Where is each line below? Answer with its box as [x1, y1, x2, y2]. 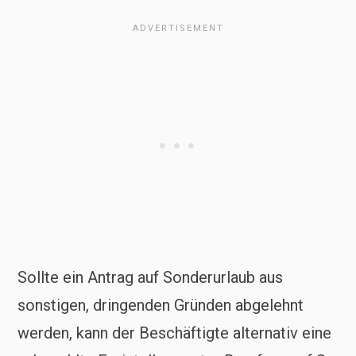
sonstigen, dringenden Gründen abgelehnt [17, 295, 304, 315]
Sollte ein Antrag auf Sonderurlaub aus [17, 267, 283, 287]
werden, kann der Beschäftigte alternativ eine [17, 323, 331, 342]
